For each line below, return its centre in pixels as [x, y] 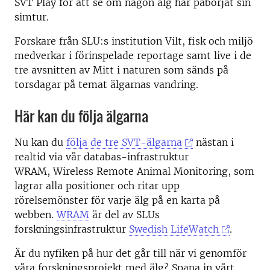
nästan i [214, 142]
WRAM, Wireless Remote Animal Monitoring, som [134, 171]
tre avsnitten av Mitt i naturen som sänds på [121, 70]
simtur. [32, 17]
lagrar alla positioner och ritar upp [97, 186]
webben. [36, 215]
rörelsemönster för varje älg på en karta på [117, 200]
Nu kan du [40, 142]
